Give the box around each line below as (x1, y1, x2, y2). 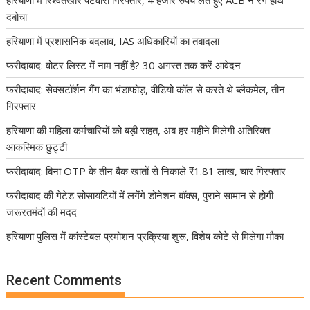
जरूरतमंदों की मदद (6, 204, 77, 219)
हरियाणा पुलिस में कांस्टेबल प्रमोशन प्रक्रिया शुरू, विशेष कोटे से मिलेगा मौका (6, 228, 284, 243)
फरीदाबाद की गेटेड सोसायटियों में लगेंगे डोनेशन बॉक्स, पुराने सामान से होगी (6, 188, 274, 202)
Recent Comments (6, 272, 122, 289)
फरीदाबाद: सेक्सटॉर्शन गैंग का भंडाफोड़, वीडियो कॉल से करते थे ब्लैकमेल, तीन (6, 82, 286, 96)
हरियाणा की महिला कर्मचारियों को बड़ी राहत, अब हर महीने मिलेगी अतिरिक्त (6, 122, 271, 137)
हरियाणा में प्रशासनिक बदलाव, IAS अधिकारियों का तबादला (6, 33, 220, 48)
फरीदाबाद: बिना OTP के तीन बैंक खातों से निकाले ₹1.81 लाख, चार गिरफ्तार (6, 163, 286, 178)
